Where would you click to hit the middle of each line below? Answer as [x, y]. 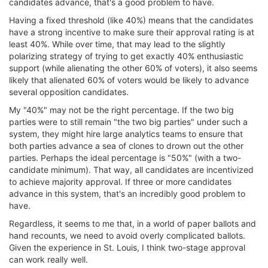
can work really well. [48, 259]
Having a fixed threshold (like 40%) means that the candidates [131, 20]
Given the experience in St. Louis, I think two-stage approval [127, 247]
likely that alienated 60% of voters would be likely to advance [129, 80]
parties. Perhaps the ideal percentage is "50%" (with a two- [125, 158]
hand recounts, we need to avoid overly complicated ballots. [127, 235]
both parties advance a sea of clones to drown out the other [126, 146]
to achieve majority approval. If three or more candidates [120, 182]
